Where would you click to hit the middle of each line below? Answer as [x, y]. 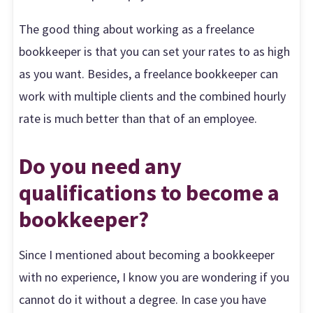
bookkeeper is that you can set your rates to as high [155, 52]
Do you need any [101, 166]
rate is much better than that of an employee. [138, 119]
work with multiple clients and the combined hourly [153, 96]
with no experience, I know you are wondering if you [154, 277]
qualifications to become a [150, 192]
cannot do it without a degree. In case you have [143, 299]
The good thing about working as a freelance [137, 29]
